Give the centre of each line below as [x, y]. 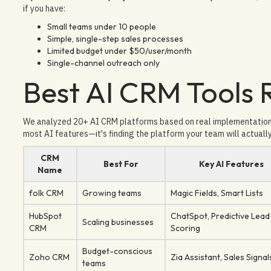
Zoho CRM [49, 257]
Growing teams [112, 193]
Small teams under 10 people [101, 26]
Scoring [185, 228]
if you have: [44, 8]
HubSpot [45, 216]
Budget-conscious [117, 251]
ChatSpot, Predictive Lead [220, 216]
